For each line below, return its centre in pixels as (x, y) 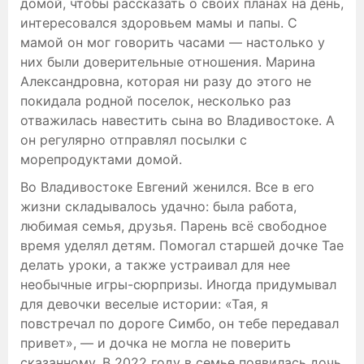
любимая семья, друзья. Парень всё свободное (173, 225)
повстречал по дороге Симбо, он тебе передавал (180, 323)
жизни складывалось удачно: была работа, (158, 206)
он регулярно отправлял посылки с (134, 139)
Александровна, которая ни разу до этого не (166, 81)
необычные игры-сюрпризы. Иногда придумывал (178, 284)
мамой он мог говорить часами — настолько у (173, 42)
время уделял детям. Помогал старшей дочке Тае (182, 245)
